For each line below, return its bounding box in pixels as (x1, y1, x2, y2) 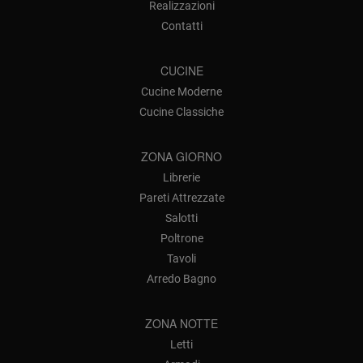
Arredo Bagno (147, 272, 216, 286)
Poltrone (160, 232, 203, 246)
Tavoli (167, 252, 196, 266)
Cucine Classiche (139, 105, 224, 119)
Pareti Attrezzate (139, 191, 224, 205)
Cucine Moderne (141, 85, 222, 99)
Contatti (160, 19, 203, 33)
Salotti (165, 211, 198, 225)
